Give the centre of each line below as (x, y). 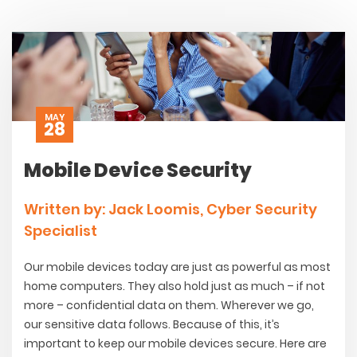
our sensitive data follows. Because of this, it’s (152, 325)
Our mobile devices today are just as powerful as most (177, 267)
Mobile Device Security (138, 171)
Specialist (61, 231)
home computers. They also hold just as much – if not (175, 286)
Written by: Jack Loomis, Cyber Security (171, 210)
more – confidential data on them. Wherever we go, (169, 306)
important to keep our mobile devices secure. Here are (175, 344)
